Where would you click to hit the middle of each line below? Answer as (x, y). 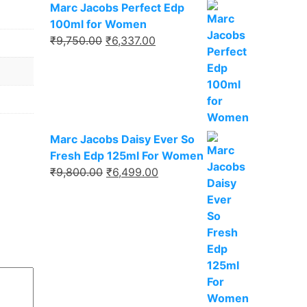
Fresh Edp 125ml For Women (127, 155)
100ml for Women (98, 24)
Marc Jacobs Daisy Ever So (122, 139)
